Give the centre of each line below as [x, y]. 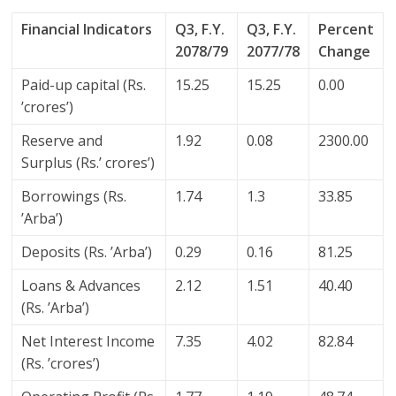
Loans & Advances [81, 286]
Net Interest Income [88, 342]
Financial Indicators [87, 30]
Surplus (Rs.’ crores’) [88, 163]
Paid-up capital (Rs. [84, 85]
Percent [346, 30]
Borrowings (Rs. [74, 197]
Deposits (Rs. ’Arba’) [87, 252]
